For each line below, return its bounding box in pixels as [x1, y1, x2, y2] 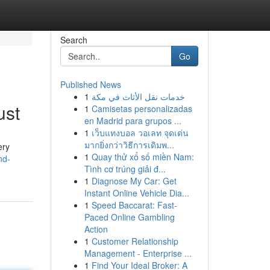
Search [60, 34, 87, 46]
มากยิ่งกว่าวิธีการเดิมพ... [84, 139, 174, 151]
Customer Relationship [91, 235, 178, 247]
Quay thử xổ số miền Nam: [91, 151, 194, 163]
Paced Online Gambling [84, 211, 175, 223]
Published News [60, 78, 121, 90]
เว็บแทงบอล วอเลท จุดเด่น [91, 127, 189, 139]
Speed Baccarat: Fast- [91, 199, 177, 211]
